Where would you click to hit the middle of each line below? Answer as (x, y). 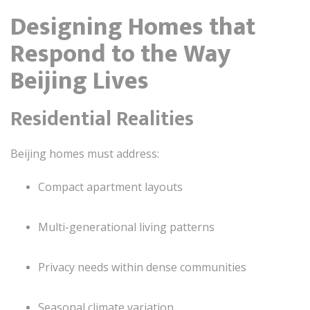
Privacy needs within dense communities (142, 267)
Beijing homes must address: (85, 153)
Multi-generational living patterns (126, 227)
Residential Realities (102, 119)
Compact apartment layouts (110, 186)
